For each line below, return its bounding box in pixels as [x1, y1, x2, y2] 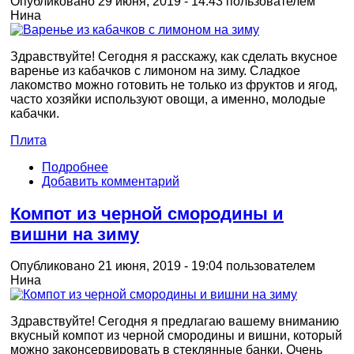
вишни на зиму [10, 224, 139, 244]
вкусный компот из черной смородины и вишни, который [10, 329, 342, 343]
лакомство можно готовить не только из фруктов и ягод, [10, 78, 337, 92]
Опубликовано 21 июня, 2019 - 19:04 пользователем [10, 259, 315, 273]
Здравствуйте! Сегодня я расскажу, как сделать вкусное [10, 50, 337, 64]
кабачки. [10, 107, 59, 121]
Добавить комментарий [42, 175, 179, 189]
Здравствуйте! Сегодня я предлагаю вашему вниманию [10, 314, 339, 329]
